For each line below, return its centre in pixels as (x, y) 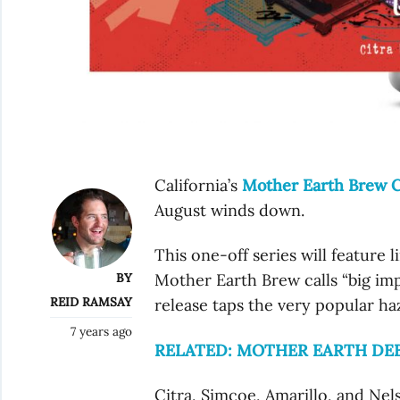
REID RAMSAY (91, 301)
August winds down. (230, 210)
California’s (199, 185)
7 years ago (101, 331)
